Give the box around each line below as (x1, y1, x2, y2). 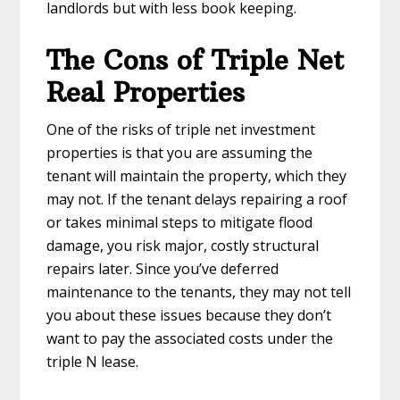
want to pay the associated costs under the (46, 328, 334, 348)
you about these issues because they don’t (46, 304, 332, 325)
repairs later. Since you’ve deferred (46, 258, 279, 279)
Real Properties (46, 75, 246, 109)
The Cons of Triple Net (46, 43, 345, 77)
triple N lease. (46, 351, 139, 371)
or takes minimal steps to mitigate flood (46, 212, 313, 232)
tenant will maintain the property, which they (46, 165, 347, 186)
